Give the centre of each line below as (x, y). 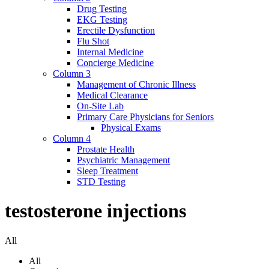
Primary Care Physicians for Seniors (145, 117)
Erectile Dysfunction (116, 30)
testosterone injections (95, 211)
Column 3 (72, 74)
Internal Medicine (110, 52)
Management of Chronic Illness (136, 84)
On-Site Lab (100, 106)
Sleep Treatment (107, 171)
